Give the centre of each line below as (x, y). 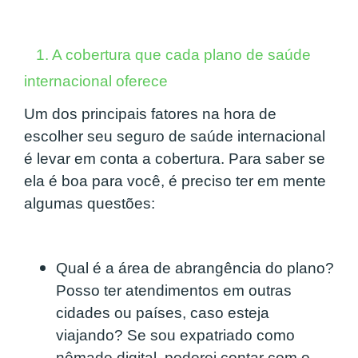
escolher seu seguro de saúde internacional (175, 137)
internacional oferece (96, 82)
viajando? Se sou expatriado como (175, 336)
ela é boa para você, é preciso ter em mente (175, 181)
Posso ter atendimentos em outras (174, 291)
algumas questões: (89, 204)
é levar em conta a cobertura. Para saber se (175, 159)
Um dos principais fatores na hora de (150, 114)
